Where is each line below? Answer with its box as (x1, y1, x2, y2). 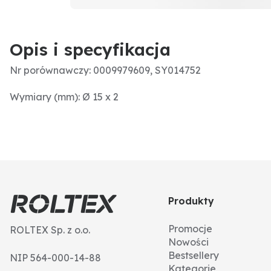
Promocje (168, 223, 213, 235)
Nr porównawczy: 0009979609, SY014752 (10, 64, 201, 76)
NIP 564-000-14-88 (10, 252, 101, 264)
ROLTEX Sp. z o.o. (10, 224, 90, 236)
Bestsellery (168, 249, 220, 261)
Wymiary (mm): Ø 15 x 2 (10, 91, 119, 103)
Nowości (168, 236, 209, 248)
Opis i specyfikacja (10, 39, 171, 60)
